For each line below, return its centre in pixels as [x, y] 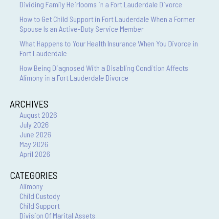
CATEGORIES [34, 175]
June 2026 [35, 134]
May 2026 [34, 144]
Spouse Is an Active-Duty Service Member [82, 29]
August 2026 [38, 115]
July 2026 [34, 124]
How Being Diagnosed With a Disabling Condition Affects [104, 68]
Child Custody [40, 196]
